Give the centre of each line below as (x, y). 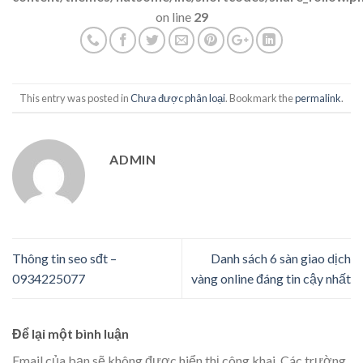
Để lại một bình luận (72, 333)
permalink (318, 98)
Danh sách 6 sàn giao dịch (281, 258)
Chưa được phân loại (178, 98)
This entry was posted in (75, 98)
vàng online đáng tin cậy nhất (271, 279)
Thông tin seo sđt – (64, 258)
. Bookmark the (260, 98)
